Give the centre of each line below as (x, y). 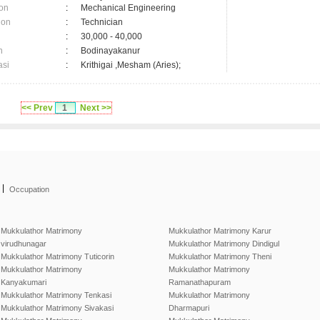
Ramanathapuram (200, 282)
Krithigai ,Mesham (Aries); (131, 65)
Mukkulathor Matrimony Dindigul (224, 244)
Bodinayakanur (112, 51)
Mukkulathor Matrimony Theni (220, 256)
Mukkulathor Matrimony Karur (220, 231)
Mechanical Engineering (128, 8)
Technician (102, 22)
